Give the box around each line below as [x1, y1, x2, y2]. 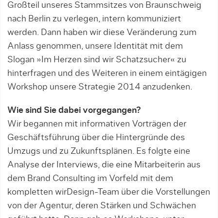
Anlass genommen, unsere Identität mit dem [7, 42, 183, 51]
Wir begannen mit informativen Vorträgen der [7, 120, 186, 128]
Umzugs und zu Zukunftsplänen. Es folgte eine [7, 147, 190, 156]
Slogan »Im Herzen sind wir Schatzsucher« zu [7, 55, 186, 64]
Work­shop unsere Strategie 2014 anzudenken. [7, 83, 192, 91]
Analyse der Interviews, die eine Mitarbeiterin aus [7, 161, 200, 169]
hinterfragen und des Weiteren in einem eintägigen [7, 69, 207, 78]
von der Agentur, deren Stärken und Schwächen [7, 201, 196, 210]
